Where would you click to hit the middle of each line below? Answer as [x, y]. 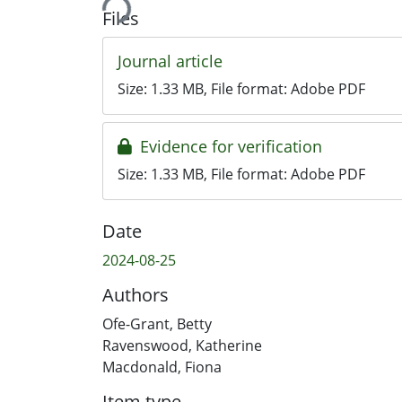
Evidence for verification [229, 146]
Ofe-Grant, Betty [157, 323]
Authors [135, 294]
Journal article [170, 61]
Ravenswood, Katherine [182, 345]
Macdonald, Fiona [162, 367]
